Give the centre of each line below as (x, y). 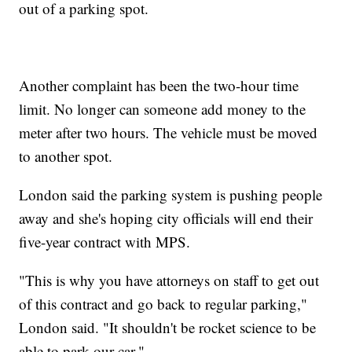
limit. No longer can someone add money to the (163, 109)
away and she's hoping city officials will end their (166, 218)
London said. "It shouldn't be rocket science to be (168, 328)
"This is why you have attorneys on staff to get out (169, 280)
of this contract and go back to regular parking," (163, 304)
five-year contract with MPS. (105, 242)
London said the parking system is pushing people (171, 195)
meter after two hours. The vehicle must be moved (169, 133)
